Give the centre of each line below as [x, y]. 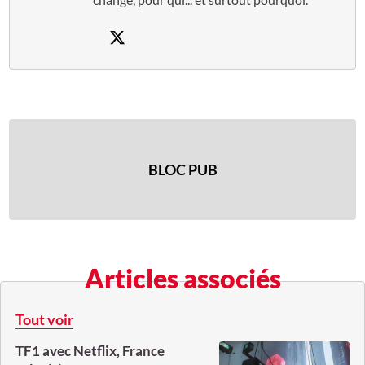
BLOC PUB [182, 170]
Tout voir [44, 320]
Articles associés [182, 279]
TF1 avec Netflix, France [90, 351]
